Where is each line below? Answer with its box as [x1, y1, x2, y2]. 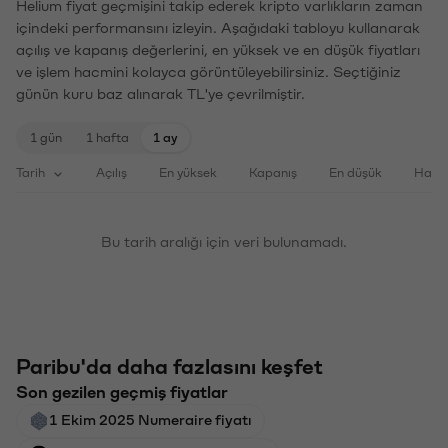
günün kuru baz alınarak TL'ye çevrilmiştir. [16, 87, 305, 102]
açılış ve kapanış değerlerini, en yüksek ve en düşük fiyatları [16, 43, 420, 58]
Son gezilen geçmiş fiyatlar [16, 384, 228, 401]
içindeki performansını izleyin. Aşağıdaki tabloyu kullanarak [16, 21, 420, 36]
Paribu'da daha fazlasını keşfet [16, 357, 323, 378]
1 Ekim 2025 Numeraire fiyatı [49, 413, 252, 428]
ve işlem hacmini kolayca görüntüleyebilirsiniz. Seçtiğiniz [16, 65, 401, 80]
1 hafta [86, 132, 129, 144]
